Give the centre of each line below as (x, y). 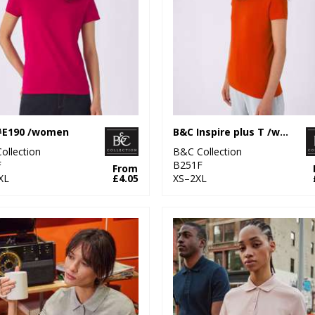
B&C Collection (207, 151)
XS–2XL (189, 178)
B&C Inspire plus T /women (284, 131)
